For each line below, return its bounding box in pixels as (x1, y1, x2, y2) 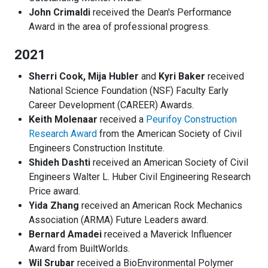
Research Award (29, 128, 97, 140)
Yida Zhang (29, 200, 79, 212)
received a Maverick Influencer (102, 229, 232, 240)
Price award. (29, 185, 80, 197)
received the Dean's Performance (90, 7, 232, 19)
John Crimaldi (29, 7, 90, 19)
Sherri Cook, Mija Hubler (29, 71, 139, 83)
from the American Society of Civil (97, 128, 242, 140)
